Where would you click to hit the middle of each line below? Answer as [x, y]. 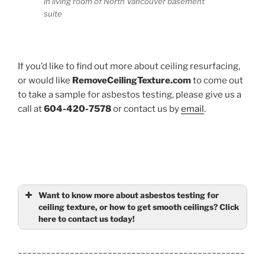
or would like [45, 81]
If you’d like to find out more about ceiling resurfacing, [129, 67]
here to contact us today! [87, 219]
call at [31, 109]
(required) [74, 236]
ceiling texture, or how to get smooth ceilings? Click [139, 207]
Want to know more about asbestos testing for [129, 195]
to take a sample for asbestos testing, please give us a [130, 95]
